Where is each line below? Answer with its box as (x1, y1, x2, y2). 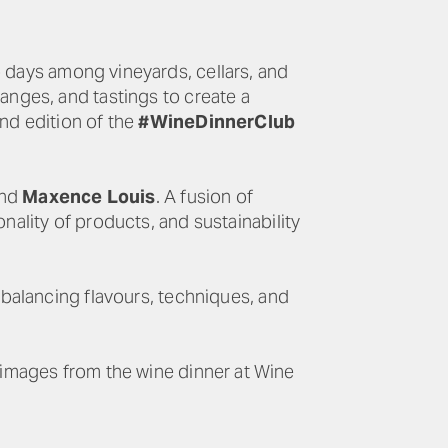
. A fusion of (155, 185, 253, 208)
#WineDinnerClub (138, 110, 296, 133)
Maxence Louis (22, 185, 156, 208)
